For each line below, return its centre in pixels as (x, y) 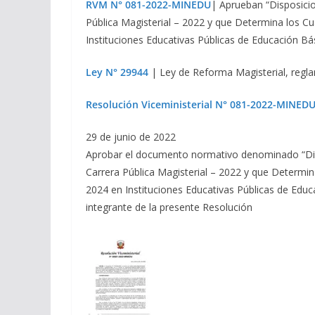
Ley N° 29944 (117, 72)
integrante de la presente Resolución (171, 207)
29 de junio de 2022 (131, 137)
